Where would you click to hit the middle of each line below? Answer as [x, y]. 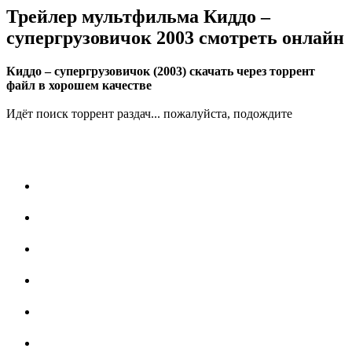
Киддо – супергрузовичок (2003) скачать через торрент [161, 71]
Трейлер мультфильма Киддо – [138, 17]
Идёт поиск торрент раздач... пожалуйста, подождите [149, 114]
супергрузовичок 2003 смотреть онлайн [175, 38]
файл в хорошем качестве [79, 86]
